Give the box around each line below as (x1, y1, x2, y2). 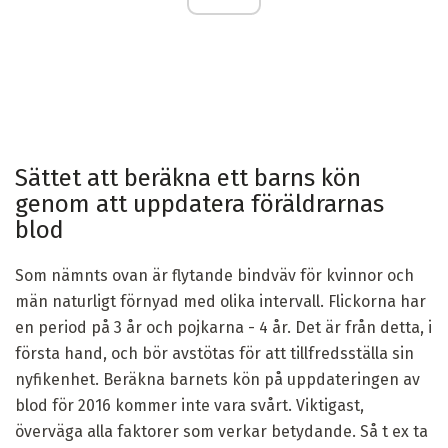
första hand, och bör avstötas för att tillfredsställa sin (15, 344, 414, 364)
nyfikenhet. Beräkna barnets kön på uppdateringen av (15, 370, 420, 390)
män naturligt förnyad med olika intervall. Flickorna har (15, 292, 426, 312)
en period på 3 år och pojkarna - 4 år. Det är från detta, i (15, 318, 432, 338)
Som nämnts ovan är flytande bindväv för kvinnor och (15, 266, 414, 286)
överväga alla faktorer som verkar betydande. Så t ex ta (15, 422, 428, 442)
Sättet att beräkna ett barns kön (15, 164, 361, 193)
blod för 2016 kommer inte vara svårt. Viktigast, (15, 396, 364, 416)
